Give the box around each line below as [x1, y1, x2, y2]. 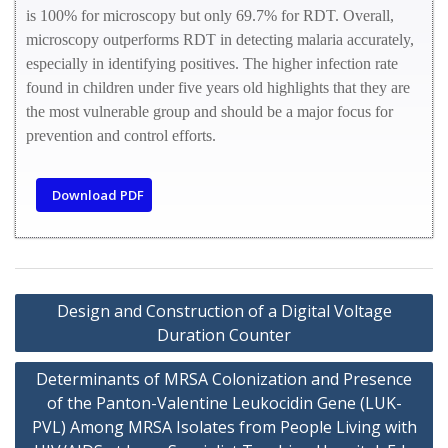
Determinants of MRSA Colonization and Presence [36, 368, 412, 390]
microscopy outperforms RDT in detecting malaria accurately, [26, 31, 414, 48]
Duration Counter [157, 324, 291, 346]
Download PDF [49, 186, 144, 204]
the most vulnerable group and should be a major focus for [26, 103, 393, 120]
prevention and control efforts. [26, 127, 216, 144]
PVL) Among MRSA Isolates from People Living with [31, 416, 417, 438]
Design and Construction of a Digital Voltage [56, 300, 392, 322]
